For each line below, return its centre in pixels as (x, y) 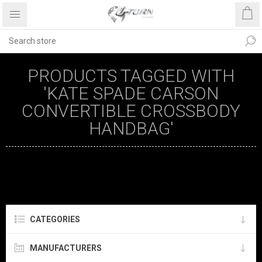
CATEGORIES (55, 219)
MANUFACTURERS (66, 248)
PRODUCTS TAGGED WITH (131, 76)
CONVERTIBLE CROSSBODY (131, 111)
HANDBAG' (131, 128)
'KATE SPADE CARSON (131, 93)
